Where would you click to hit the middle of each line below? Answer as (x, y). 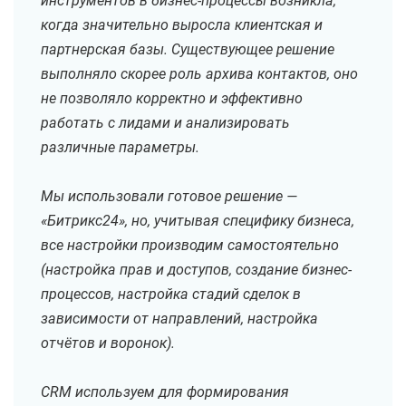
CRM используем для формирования (165, 392)
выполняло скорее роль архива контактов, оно (199, 74)
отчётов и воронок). (108, 343)
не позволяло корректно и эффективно (172, 99)
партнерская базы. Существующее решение (188, 50)
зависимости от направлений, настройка (179, 319)
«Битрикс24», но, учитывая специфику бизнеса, (198, 221)
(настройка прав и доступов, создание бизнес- (196, 270)
